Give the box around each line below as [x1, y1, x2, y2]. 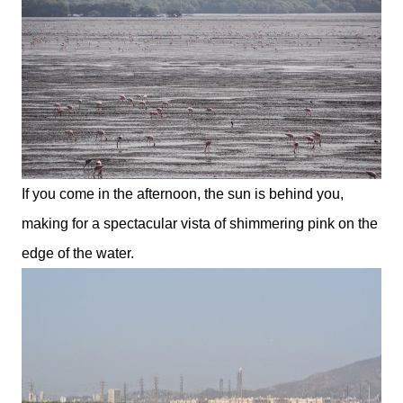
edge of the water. [22, 245, 134, 261]
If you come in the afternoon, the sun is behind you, [22, 185, 344, 201]
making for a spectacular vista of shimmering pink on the [22, 215, 378, 231]
